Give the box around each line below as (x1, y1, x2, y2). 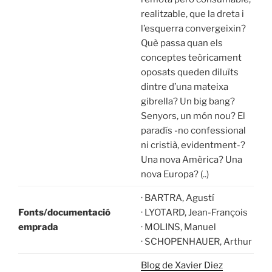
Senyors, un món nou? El (140, 110, 245, 122)
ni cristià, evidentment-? (140, 140, 245, 151)
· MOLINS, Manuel (140, 222, 216, 233)
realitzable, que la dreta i (140, 8, 244, 20)
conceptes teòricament (140, 52, 242, 64)
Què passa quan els (140, 38, 223, 49)
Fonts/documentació (18, 207, 110, 219)
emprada (18, 222, 58, 233)
